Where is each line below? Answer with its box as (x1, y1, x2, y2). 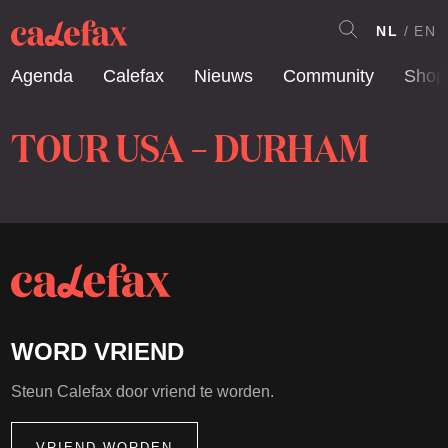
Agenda (11, 66, 73, 86)
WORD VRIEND (11, 338, 184, 365)
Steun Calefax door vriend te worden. (11, 383, 274, 400)
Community (283, 66, 374, 86)
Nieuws (194, 66, 253, 86)
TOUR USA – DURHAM (11, 120, 369, 172)
